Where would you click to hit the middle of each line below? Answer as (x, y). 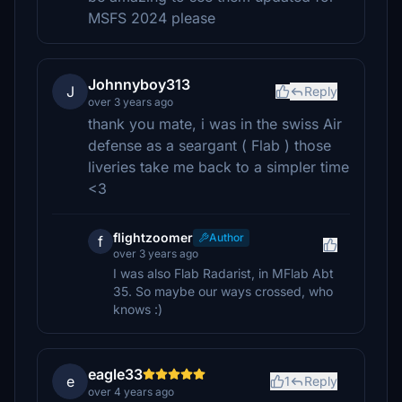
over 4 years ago (131, 392)
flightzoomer (153, 237)
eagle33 (115, 374)
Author (227, 237)
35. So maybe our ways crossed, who (223, 291)
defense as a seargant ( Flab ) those (210, 145)
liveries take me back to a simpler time (218, 167)
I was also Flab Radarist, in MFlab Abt (223, 273)
